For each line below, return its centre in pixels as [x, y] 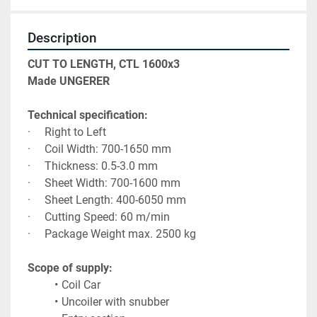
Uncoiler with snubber [115, 302]
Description [62, 39]
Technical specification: [88, 115]
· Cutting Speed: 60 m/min [99, 217]
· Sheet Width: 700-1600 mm [104, 183]
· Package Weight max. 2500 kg [112, 234]
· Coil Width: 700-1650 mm [99, 149]
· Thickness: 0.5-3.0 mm [93, 166]
